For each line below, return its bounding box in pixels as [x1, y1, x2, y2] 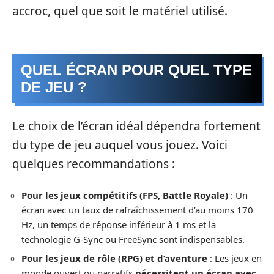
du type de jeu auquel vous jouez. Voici [12, 137, 228, 154]
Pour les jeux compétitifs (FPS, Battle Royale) [21, 188, 228, 201]
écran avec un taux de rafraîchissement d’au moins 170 [21, 203, 253, 216]
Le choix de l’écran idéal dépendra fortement [12, 118, 261, 135]
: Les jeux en [207, 252, 262, 265]
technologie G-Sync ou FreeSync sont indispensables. [21, 232, 245, 245]
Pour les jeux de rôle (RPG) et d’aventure [21, 252, 207, 265]
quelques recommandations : [12, 156, 175, 172]
